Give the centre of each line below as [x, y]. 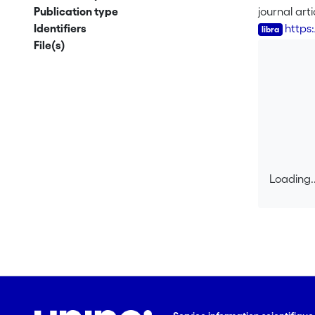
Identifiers [60, 28]
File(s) [49, 45]
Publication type [76, 11]
